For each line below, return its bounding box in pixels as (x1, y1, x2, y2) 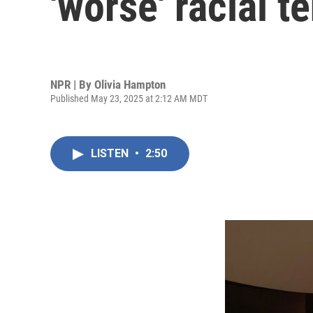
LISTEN (91, 147, 131, 160)
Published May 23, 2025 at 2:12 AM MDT (50, 92, 208, 104)
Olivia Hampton (94, 77, 166, 92)
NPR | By (50, 77, 94, 92)
